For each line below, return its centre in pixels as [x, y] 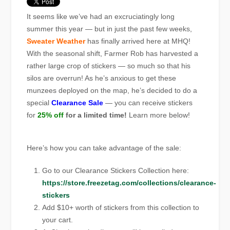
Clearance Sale [78, 103]
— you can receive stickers [148, 103]
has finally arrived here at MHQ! [138, 41]
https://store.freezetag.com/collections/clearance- [129, 183]
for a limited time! [95, 115]
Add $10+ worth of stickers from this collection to [121, 208]
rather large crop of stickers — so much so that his [109, 66]
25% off [51, 115]
